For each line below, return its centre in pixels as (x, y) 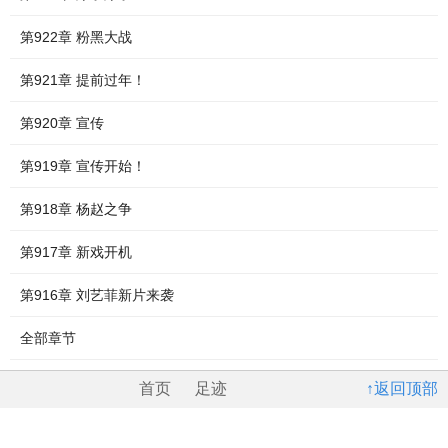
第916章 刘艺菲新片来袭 (97, 295)
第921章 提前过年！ (83, 80)
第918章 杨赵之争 (76, 209)
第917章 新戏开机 (76, 252)
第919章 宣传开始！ (83, 166)
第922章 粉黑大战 (76, 37)
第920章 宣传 (62, 123)
